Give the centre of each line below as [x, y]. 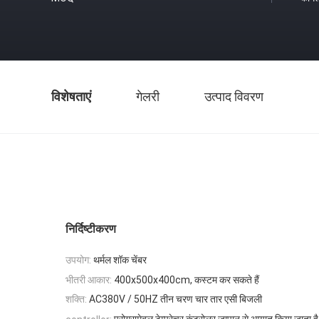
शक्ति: [76, 299]
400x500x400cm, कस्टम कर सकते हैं [187, 279]
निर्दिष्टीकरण [91, 229]
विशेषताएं [71, 96]
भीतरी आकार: [89, 279]
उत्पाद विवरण [234, 96]
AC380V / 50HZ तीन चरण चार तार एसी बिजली [176, 299]
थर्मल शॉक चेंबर [120, 260]
